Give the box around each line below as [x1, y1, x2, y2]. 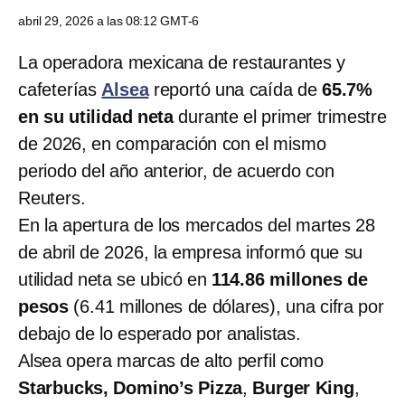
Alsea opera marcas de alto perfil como [18, 350, 324, 371]
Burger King [248, 377, 354, 398]
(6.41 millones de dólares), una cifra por [69, 296, 384, 316]
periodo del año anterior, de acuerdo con [18, 160, 334, 181]
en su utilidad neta [18, 106, 174, 127]
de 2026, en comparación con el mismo [18, 133, 326, 154]
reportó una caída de [148, 79, 323, 99]
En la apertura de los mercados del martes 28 [18, 214, 375, 235]
